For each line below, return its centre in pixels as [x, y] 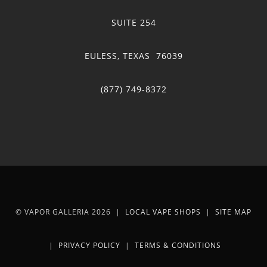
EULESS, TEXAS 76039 [133, 55]
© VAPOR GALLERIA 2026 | [70, 212]
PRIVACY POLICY [89, 245]
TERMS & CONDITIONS [178, 245]
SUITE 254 [133, 22]
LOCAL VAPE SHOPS [163, 212]
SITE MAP [233, 212]
